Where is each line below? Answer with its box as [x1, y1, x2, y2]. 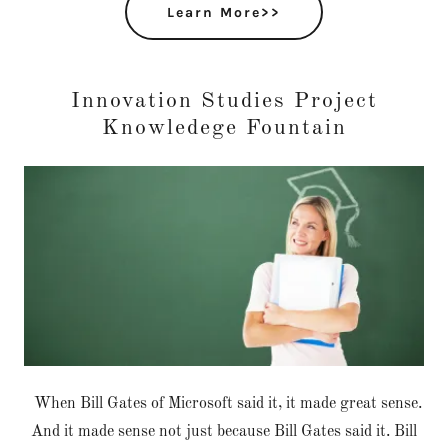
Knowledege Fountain [101, 117, 347, 139]
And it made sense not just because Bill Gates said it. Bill [31, 424, 417, 440]
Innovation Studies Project [70, 90, 378, 112]
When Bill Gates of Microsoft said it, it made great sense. [26, 396, 422, 412]
